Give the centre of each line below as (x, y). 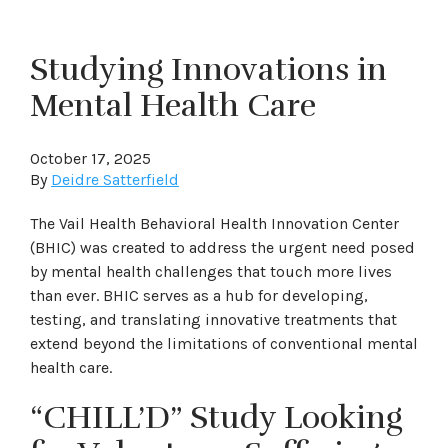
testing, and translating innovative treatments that (213, 319)
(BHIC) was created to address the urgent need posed (222, 247)
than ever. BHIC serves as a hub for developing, (199, 295)
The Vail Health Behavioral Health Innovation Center (214, 223)
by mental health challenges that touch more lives (211, 271)
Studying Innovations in (208, 69)
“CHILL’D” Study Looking (216, 417)
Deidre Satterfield (115, 179)
